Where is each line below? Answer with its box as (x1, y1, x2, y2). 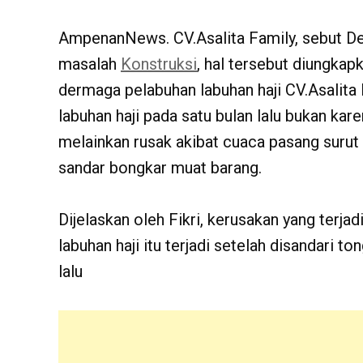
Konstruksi (121, 54, 197, 75)
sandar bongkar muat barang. (58, 158, 262, 178)
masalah (58, 54, 121, 75)
